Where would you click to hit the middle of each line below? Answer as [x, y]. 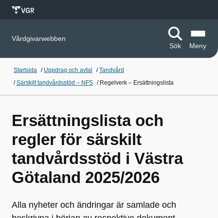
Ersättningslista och [88, 120]
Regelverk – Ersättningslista [137, 83]
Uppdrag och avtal [68, 70]
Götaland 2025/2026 [86, 177]
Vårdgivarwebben [39, 38]
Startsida [25, 70]
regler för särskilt [77, 139]
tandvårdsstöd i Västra [97, 158]
